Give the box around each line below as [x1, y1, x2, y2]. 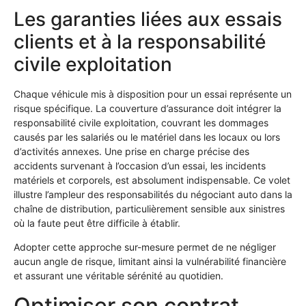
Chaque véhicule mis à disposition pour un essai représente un [14, 88, 292, 100]
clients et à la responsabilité [14, 30, 266, 54]
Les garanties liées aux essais [14, 8, 282, 31]
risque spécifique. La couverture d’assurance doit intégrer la [14, 102, 281, 115]
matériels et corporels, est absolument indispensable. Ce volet [14, 174, 290, 186]
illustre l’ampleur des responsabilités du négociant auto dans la [14, 189, 292, 201]
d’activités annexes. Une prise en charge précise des [14, 145, 249, 158]
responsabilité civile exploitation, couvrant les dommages [14, 117, 268, 129]
